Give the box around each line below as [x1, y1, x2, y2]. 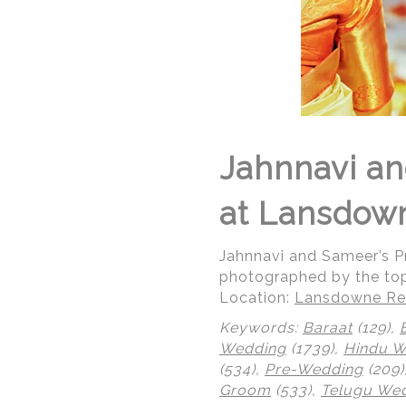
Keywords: [219, 319, 303, 336]
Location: [219, 289, 295, 306]
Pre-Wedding [265, 361, 363, 378]
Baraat [303, 319, 353, 336]
